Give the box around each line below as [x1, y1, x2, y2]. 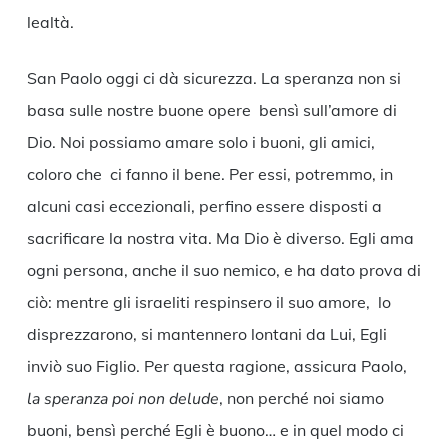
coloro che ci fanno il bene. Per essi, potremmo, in [26, 164, 393, 185]
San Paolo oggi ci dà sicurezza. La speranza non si [26, 68, 401, 89]
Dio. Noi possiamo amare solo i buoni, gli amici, [26, 132, 375, 153]
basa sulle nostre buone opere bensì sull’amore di [26, 100, 397, 121]
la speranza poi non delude [26, 388, 219, 411]
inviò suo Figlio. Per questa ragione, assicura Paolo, [26, 356, 407, 377]
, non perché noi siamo [218, 388, 384, 409]
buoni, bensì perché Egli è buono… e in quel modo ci [26, 420, 404, 441]
